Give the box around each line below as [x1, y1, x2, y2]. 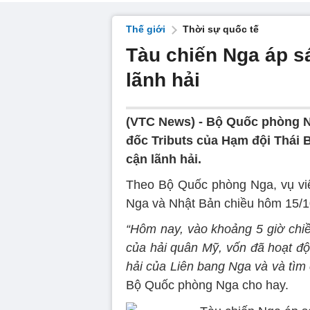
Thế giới [126, 24, 165, 35]
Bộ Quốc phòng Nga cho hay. [126, 278, 289, 292]
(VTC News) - [126, 115, 206, 129]
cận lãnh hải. [126, 152, 201, 166]
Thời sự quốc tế [183, 24, 259, 35]
